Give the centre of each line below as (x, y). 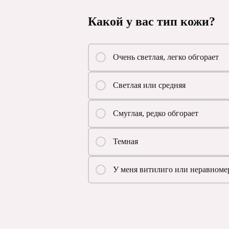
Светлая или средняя (149, 85)
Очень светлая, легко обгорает (166, 57)
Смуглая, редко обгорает (155, 113)
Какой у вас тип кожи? (152, 22)
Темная (125, 142)
